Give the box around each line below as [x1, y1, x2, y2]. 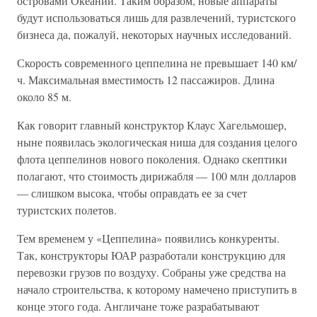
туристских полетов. [17, 202, 117, 218]
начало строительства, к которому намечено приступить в [17, 282, 297, 297]
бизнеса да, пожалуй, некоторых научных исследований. [17, 27, 292, 42]
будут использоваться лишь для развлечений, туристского [17, 10, 296, 25]
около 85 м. [17, 89, 71, 105]
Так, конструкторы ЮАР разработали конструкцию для [17, 248, 285, 263]
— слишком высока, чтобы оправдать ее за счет [17, 185, 247, 201]
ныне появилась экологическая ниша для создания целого [17, 134, 297, 150]
